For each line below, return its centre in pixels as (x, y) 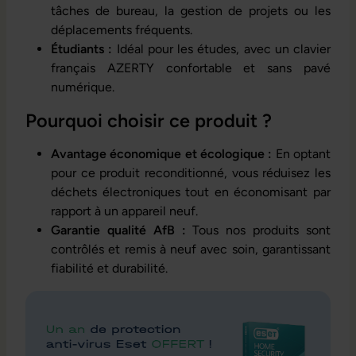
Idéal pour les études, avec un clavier (221, 49)
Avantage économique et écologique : (162, 154)
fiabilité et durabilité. (109, 269)
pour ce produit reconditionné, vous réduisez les (191, 173)
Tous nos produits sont (258, 230)
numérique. (83, 87)
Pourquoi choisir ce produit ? (149, 121)
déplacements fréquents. (122, 30)
